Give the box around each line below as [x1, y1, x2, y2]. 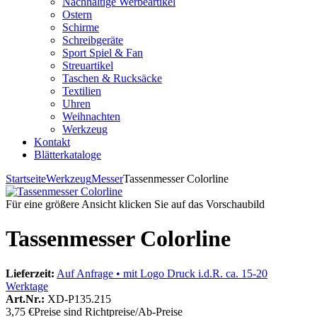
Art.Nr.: [6, 292, 45, 305]
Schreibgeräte [62, 34, 123, 46]
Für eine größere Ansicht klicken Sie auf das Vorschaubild [6, 198, 265, 210]
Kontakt [34, 136, 70, 148]
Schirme [62, 21, 99, 33]
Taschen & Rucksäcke [62, 72, 162, 84]
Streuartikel [62, 59, 113, 71]
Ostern [62, 8, 92, 21]
